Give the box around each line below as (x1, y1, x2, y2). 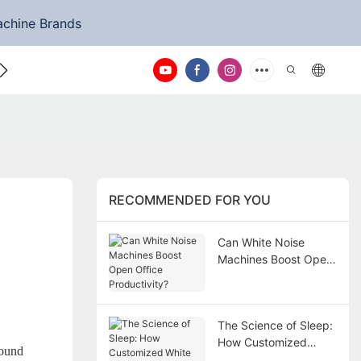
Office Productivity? (217, 269, 322, 284)
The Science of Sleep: (217, 318, 333, 333)
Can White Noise (217, 235, 305, 250)
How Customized (217, 335, 307, 350)
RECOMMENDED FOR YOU (108, 191, 271, 208)
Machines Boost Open (217, 252, 333, 267)
